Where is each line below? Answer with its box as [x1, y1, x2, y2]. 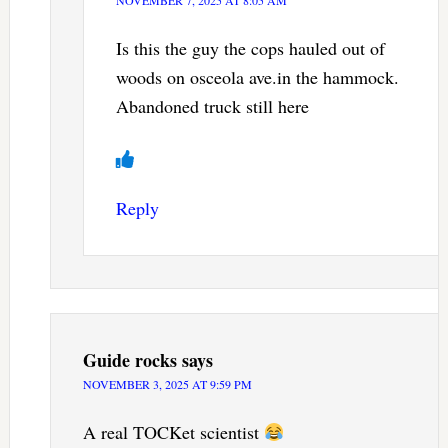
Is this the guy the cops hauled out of [115, 36, 385, 61]
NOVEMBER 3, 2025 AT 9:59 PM [82, 376, 252, 393]
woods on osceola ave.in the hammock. [115, 65, 399, 90]
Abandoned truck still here [115, 94, 309, 119]
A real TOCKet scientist [82, 420, 264, 445]
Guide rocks [82, 347, 177, 374]
